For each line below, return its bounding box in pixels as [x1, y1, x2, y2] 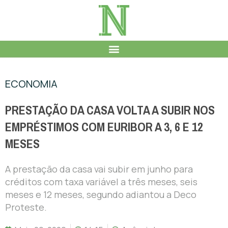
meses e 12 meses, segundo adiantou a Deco [5, 188, 196, 201]
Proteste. [5, 201, 47, 213]
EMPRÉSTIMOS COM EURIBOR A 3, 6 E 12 [5, 116, 203, 138]
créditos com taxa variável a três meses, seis [5, 175, 197, 188]
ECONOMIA [5, 76, 58, 91]
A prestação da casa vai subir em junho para [5, 162, 193, 175]
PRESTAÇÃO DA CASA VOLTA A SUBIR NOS [5, 99, 215, 122]
